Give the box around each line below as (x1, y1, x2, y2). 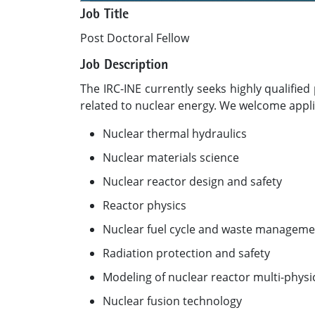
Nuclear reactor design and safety (103, 174, 282, 189)
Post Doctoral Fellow (80, 30, 189, 46)
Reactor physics (103, 198, 186, 213)
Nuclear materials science (103, 150, 239, 165)
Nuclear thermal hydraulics (103, 126, 247, 141)
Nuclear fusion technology (103, 293, 242, 309)
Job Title (80, 8, 129, 22)
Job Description (80, 59, 168, 73)
